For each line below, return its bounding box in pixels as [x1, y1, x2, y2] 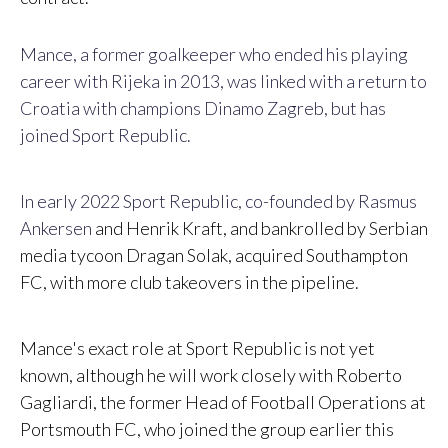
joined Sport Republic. [20, 124, 191, 147]
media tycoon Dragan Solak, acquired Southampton [20, 244, 408, 267]
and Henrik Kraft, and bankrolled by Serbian [92, 217, 428, 240]
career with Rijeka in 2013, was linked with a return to [20, 70, 427, 93]
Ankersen [20, 217, 92, 240]
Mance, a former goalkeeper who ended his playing [20, 43, 408, 66]
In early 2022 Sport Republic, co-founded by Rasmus [20, 190, 417, 213]
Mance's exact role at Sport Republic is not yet [20, 337, 375, 360]
